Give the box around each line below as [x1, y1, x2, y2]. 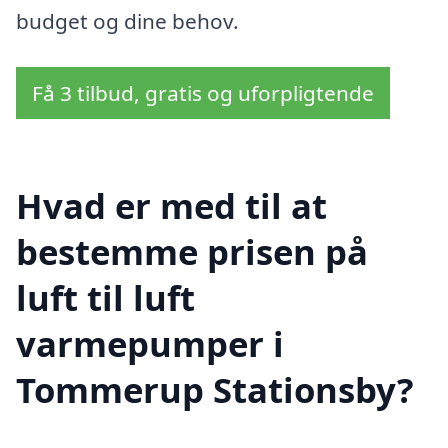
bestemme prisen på [16, 228, 368, 276]
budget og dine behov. [16, 6, 239, 35]
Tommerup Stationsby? [16, 366, 414, 414]
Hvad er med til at [16, 182, 327, 230]
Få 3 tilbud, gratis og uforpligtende [32, 78, 374, 107]
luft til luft [16, 274, 195, 322]
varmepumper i [16, 320, 284, 368]
